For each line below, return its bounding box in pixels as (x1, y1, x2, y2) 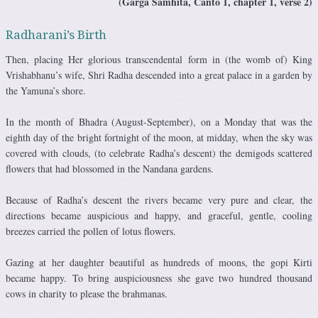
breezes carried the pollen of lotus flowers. (6, 224, 176, 238)
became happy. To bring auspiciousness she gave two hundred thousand (6, 270, 312, 285)
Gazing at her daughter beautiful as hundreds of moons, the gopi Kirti (6, 255, 312, 269)
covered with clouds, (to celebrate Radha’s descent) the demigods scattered (6, 146, 312, 160)
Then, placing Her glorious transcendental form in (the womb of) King (6, 52, 312, 66)
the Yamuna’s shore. (6, 83, 86, 97)
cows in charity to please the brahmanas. (6, 286, 168, 300)
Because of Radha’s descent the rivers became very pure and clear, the (6, 192, 312, 207)
